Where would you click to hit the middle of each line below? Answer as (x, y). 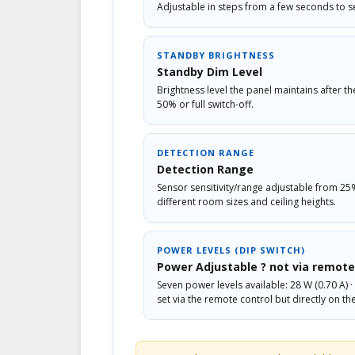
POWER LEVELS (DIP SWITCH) (231, 250)
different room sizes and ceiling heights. (246, 201)
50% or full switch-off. (205, 104)
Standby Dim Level (210, 71)
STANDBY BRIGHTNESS (216, 55)
